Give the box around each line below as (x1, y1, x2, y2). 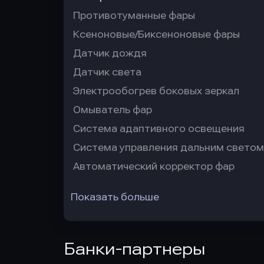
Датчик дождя (73, 48, 147, 59)
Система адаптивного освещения (73, 123, 245, 134)
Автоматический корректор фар (73, 161, 235, 172)
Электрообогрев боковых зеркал (73, 85, 239, 97)
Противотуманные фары (73, 10, 195, 21)
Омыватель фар (73, 104, 152, 115)
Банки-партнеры (64, 239, 206, 259)
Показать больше (71, 192, 159, 203)
